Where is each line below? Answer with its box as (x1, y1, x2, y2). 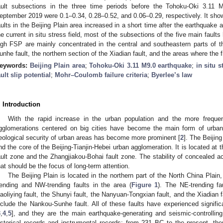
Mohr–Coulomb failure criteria (55, 71, 147, 79)
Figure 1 (131, 181, 158, 189)
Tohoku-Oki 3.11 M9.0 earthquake (89, 61, 192, 69)
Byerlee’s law (151, 71, 192, 79)
